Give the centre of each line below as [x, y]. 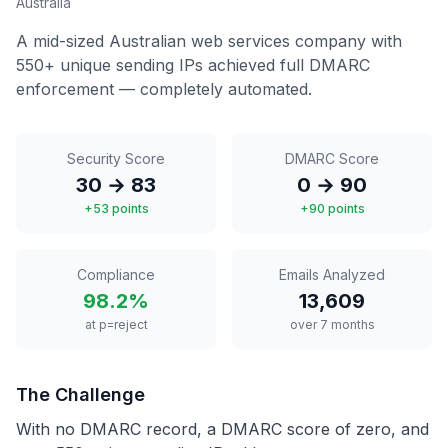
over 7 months [332, 324]
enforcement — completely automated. [164, 89]
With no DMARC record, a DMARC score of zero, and [222, 429]
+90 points [332, 208]
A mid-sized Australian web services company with [209, 41]
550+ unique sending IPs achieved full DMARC [193, 65]
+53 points [116, 208]
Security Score [116, 158]
